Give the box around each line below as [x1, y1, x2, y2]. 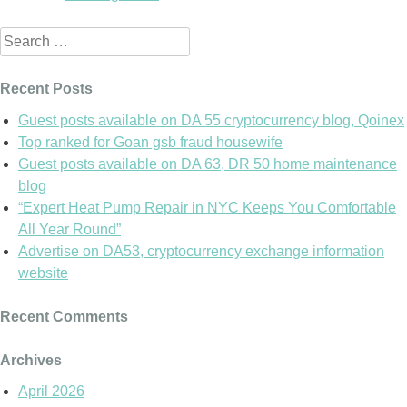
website [18, 264, 68, 281]
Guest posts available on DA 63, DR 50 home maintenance [18, 155, 397, 172]
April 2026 [18, 383, 84, 400]
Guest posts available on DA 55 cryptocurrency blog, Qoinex [18, 112, 404, 128]
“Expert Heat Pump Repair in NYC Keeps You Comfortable [18, 199, 396, 215]
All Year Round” [18, 221, 121, 237]
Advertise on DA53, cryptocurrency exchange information [18, 243, 384, 259]
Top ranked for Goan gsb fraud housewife [18, 134, 283, 150]
